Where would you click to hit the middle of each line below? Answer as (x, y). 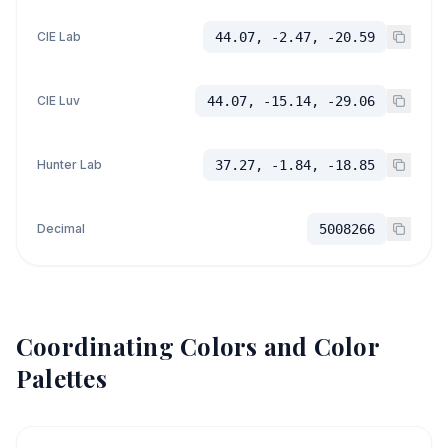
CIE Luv (58, 100)
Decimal (61, 228)
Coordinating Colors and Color (197, 346)
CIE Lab (59, 36)
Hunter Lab (69, 164)
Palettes (61, 378)
